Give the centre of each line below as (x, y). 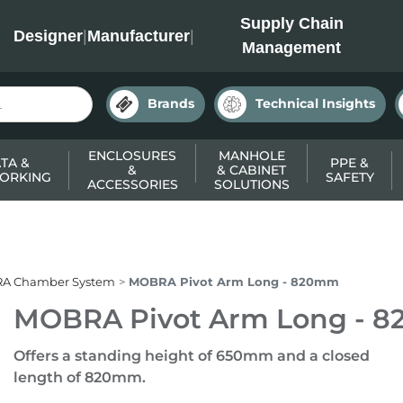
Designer (48, 36)
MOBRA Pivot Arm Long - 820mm (234, 282)
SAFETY (349, 177)
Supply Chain (291, 23)
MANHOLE (251, 156)
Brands (171, 103)
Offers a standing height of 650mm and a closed (191, 356)
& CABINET (251, 170)
